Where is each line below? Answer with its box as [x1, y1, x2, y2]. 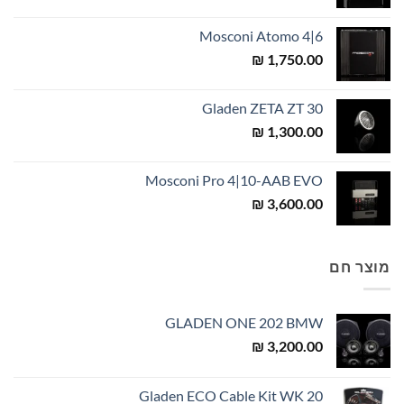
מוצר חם [329, 258, 390, 276]
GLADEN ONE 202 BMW [165, 314, 323, 331]
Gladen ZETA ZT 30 [202, 99, 323, 117]
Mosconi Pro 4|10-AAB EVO [145, 171, 323, 189]
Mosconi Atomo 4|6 [199, 27, 323, 45]
